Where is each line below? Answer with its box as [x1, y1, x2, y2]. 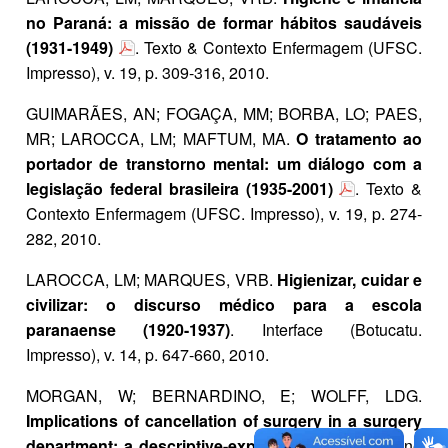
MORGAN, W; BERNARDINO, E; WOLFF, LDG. [26, 384, 422, 408]
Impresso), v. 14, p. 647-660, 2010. [26, 343, 269, 367]
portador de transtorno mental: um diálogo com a [26, 152, 422, 176]
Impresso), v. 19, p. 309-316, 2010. [26, 61, 269, 85]
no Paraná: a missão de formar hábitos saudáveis [26, 11, 422, 35]
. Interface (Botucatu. [230, 318, 422, 342]
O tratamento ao [296, 127, 422, 151]
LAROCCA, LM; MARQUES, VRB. [26, 268, 277, 292]
